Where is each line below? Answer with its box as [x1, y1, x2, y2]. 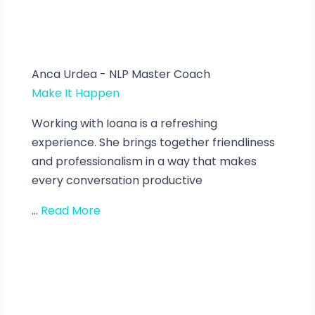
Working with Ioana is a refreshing [31, 115, 217, 131]
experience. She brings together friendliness [31, 134, 275, 150]
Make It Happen [31, 84, 120, 101]
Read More [40, 202, 101, 219]
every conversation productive [31, 172, 202, 188]
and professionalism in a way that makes [31, 153, 257, 169]
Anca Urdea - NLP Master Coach [31, 65, 210, 82]
